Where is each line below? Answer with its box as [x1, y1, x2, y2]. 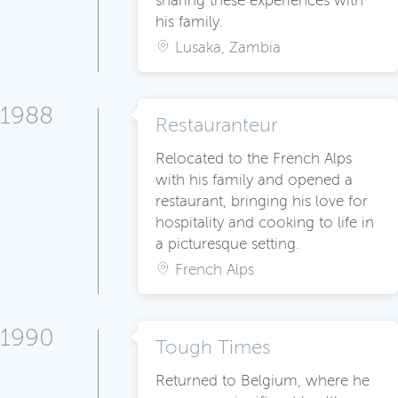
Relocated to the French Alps [155, 150, 352, 168]
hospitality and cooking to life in [155, 214, 374, 232]
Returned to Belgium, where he [155, 372, 370, 390]
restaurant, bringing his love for [155, 193, 368, 211]
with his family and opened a [155, 171, 353, 189]
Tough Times [155, 337, 271, 359]
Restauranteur [155, 115, 277, 137]
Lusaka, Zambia [175, 39, 282, 57]
